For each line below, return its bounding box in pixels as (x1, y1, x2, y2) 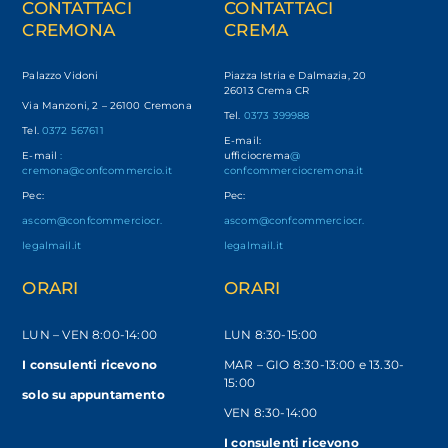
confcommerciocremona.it (224, 164, 364, 178)
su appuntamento (52, 387, 165, 403)
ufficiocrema (224, 149, 290, 163)
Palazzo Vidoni (22, 69, 99, 83)
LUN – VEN (22, 327, 93, 343)
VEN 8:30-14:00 (224, 405, 318, 421)
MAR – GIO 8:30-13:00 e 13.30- (224, 357, 405, 373)
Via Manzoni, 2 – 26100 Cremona (22, 99, 192, 113)
